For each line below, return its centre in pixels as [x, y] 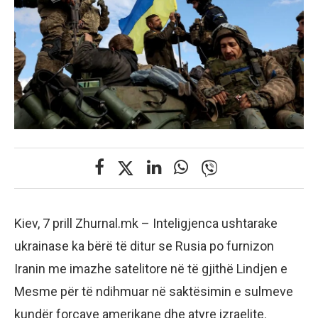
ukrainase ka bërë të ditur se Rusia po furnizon [144, 246]
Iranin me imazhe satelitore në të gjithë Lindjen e [151, 269]
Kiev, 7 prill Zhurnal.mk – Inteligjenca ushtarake [146, 224]
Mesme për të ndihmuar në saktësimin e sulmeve [154, 292]
